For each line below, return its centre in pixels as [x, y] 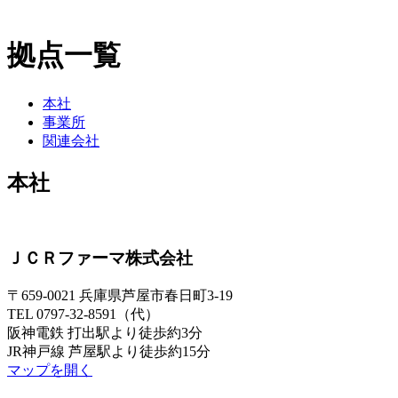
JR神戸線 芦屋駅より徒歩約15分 [109, 352]
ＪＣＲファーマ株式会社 [100, 259]
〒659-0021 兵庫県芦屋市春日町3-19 [120, 296]
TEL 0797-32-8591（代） [83, 314]
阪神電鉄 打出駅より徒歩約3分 [105, 333]
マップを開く [50, 370]
